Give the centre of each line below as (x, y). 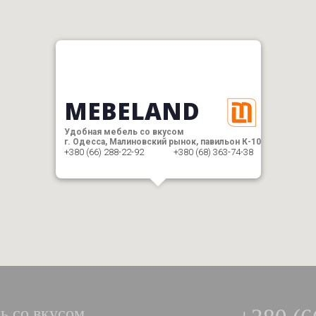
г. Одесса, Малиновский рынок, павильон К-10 (162, 142)
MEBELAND (132, 111)
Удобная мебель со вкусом (124, 132)
